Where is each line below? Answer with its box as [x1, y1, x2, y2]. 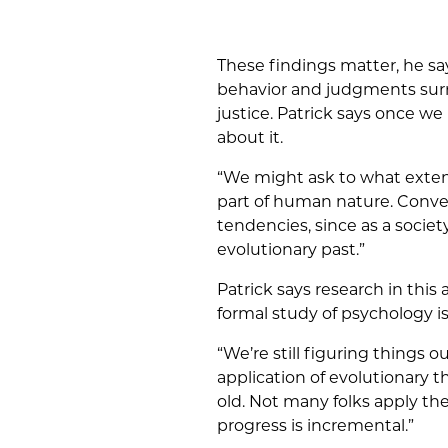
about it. [217, 128, 283, 148]
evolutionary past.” [217, 240, 365, 260]
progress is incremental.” [217, 416, 414, 436]
